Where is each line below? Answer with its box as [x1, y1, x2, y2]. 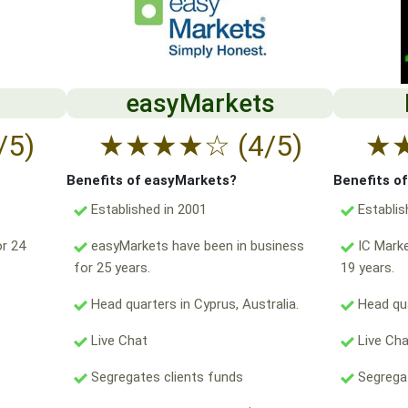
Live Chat [87, 332, 148, 350]
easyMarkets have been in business [87, 238, 304, 255]
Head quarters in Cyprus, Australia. [87, 296, 299, 313]
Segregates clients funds [87, 369, 243, 386]
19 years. [341, 260, 395, 277]
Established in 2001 [87, 201, 207, 219]
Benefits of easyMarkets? [66, 172, 237, 189]
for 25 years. [73, 260, 150, 277]
